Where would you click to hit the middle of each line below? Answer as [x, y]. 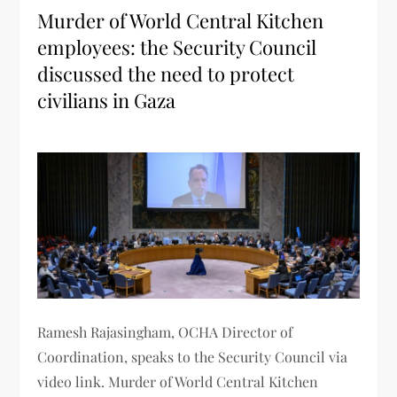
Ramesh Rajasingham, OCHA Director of [165, 331]
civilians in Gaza [107, 101]
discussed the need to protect [166, 74]
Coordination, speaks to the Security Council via [193, 356]
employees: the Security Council [177, 47]
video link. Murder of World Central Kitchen [178, 381]
